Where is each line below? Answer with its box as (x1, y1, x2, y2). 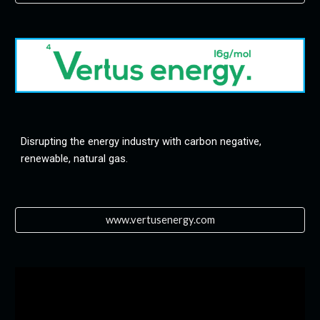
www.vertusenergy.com (105, 214, 215, 226)
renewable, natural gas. (21, 151, 129, 165)
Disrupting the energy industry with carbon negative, (21, 134, 262, 148)
